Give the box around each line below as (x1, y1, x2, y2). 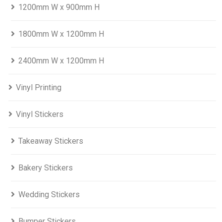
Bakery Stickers (18, 163, 73, 173)
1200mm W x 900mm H (18, 2, 100, 12)
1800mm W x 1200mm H (18, 29, 104, 39)
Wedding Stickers (18, 190, 80, 200)
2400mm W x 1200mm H (18, 56, 104, 66)
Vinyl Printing (16, 83, 61, 93)
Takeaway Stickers (18, 136, 83, 146)
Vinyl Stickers (16, 110, 63, 119)
